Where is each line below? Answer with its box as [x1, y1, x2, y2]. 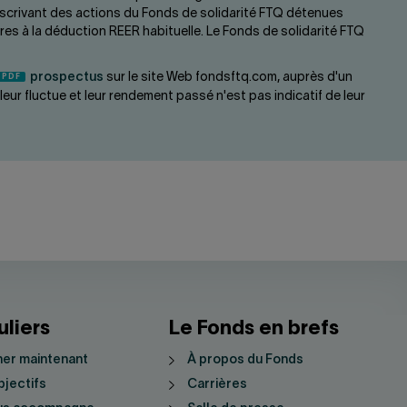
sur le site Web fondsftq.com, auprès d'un [104, 72, 352, 84]
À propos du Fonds [187, 354, 304, 366]
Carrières [187, 379, 248, 391]
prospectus [30, 72, 104, 84]
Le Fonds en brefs [169, 320, 340, 338]
